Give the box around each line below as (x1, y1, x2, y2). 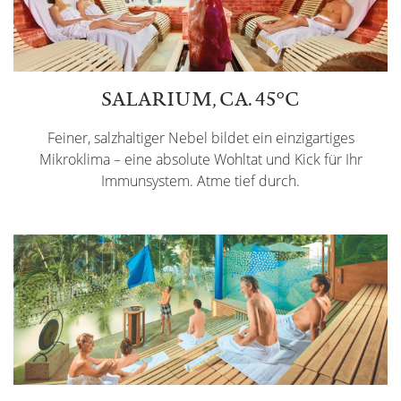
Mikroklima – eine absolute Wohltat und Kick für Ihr (38, 149, 363, 170)
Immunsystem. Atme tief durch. (101, 171, 300, 192)
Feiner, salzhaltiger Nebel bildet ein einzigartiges (47, 128, 354, 149)
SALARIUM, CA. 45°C (101, 85, 300, 113)
